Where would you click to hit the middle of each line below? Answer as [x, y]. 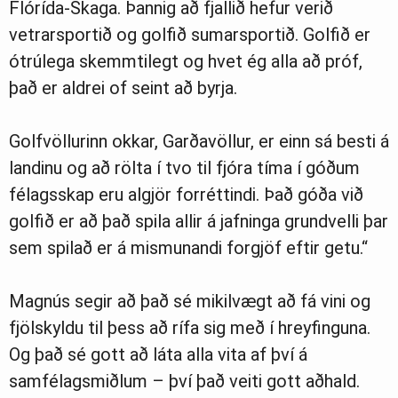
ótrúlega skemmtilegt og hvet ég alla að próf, [186, 62]
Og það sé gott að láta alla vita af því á [158, 355]
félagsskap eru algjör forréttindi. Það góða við [186, 195]
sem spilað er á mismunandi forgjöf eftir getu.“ [188, 248]
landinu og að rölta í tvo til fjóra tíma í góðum [184, 168]
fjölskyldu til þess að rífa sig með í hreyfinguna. [190, 328]
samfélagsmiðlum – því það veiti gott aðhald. [184, 382]
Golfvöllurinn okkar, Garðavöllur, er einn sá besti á [199, 142]
